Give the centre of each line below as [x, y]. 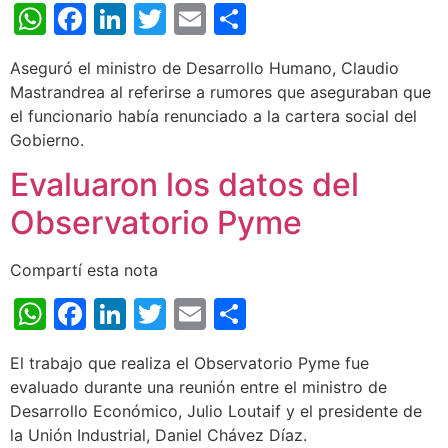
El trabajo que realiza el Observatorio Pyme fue [189, 363]
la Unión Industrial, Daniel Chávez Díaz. [158, 435]
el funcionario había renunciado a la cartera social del [213, 115]
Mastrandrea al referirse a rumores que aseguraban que [220, 91]
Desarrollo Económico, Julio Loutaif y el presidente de [216, 411]
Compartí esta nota [84, 270]
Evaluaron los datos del [184, 185]
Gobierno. [47, 139]
